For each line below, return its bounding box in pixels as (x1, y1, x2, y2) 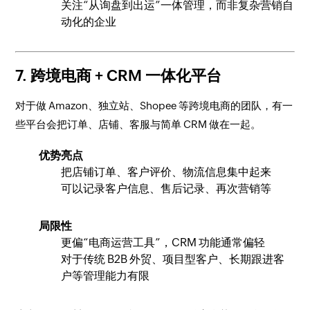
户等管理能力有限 (61, 269, 150, 282)
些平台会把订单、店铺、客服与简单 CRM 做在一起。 (15, 118, 262, 130)
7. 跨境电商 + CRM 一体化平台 (15, 67, 222, 84)
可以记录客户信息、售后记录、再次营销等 (61, 182, 272, 195)
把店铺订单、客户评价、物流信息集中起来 (61, 165, 272, 179)
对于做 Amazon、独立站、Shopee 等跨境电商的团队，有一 (15, 100, 293, 111)
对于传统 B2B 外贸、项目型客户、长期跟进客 (61, 253, 285, 266)
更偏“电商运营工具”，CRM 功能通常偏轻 (61, 236, 266, 249)
